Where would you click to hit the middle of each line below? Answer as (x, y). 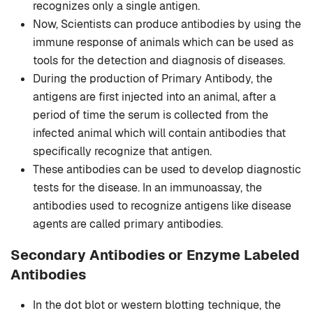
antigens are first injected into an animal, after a (154, 97)
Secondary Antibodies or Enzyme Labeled (155, 255)
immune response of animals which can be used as (163, 43)
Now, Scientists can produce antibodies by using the (167, 24)
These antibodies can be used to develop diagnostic (167, 170)
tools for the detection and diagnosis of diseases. (159, 61)
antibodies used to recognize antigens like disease (162, 206)
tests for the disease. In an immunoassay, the (147, 188)
